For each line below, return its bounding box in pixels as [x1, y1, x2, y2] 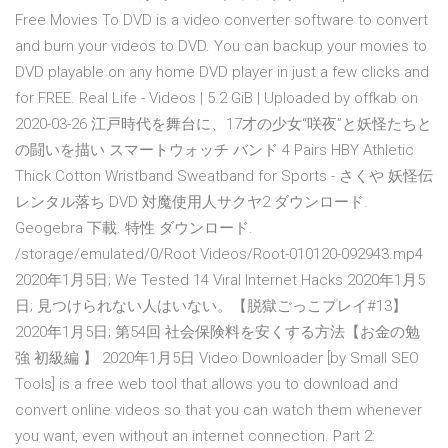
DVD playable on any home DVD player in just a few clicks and [15, 63, 429, 82]
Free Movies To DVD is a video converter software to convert [15, 11, 428, 30]
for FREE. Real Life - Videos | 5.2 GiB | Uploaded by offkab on [15, 89, 418, 108]
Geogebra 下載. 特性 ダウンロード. [15, 219, 253, 238]
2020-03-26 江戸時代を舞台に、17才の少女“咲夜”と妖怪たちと [15, 115, 432, 134]
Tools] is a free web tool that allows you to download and [15, 375, 398, 394]
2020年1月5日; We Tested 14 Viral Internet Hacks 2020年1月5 [15, 271, 425, 290]
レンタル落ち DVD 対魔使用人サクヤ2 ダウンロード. [15, 193, 368, 212]
